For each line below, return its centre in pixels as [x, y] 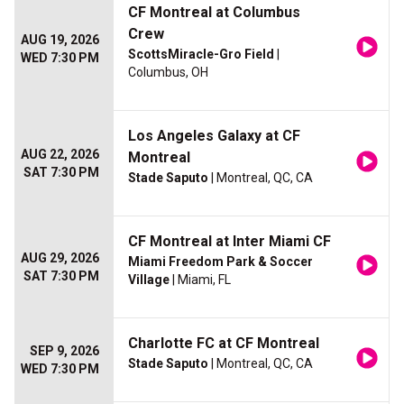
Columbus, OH [168, 73]
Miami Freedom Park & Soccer [220, 262]
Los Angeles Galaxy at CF [214, 136]
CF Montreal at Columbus [214, 13]
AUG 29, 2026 [60, 258]
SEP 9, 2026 [64, 351]
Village [149, 280]
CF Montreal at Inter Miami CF [230, 242]
